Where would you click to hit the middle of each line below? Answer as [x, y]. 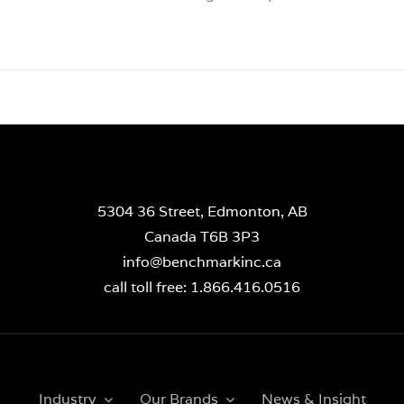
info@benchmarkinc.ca [202, 262]
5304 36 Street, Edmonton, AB [202, 212]
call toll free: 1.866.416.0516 [202, 288]
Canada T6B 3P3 [202, 237]
